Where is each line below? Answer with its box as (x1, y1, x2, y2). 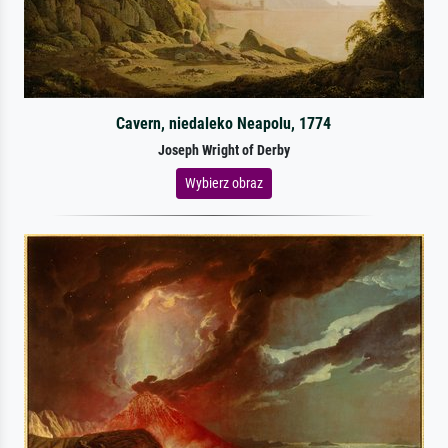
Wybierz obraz (185, 174, 263, 191)
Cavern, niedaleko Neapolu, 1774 (116, 113, 332, 133)
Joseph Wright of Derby (158, 141, 290, 159)
